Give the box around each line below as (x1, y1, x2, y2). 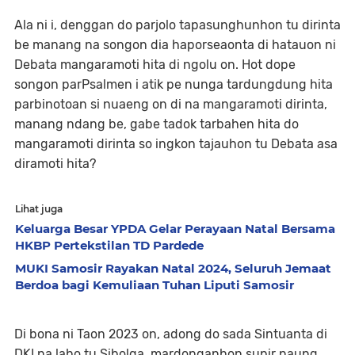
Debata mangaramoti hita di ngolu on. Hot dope (14, 57, 296, 72)
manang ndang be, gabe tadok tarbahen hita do (14, 116, 299, 132)
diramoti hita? (14, 156, 96, 171)
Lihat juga (15, 203, 63, 215)
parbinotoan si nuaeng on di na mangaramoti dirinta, (14, 97, 327, 112)
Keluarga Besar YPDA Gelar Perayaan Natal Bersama (15, 221, 335, 236)
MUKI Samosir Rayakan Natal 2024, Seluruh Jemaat (15, 261, 331, 276)
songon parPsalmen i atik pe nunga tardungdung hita (14, 77, 333, 92)
